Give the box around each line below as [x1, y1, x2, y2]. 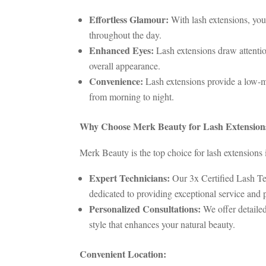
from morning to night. [89, 90, 175, 103]
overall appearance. [89, 59, 161, 72]
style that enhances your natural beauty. [89, 218, 236, 231]
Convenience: [89, 74, 144, 88]
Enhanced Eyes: [89, 43, 154, 58]
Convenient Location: [80, 247, 167, 261]
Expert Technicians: [89, 171, 170, 185]
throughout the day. [89, 28, 162, 42]
